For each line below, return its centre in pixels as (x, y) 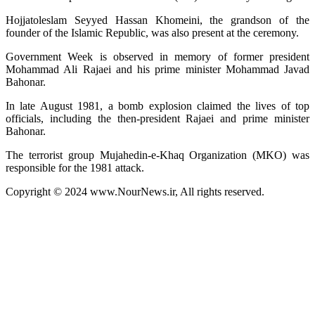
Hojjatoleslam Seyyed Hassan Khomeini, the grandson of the (157, 20)
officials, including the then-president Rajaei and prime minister (157, 118)
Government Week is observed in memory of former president (157, 56)
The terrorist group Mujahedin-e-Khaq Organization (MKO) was (157, 155)
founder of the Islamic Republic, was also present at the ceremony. (152, 32)
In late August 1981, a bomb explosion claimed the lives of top (157, 105)
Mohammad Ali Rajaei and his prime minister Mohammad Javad (157, 69)
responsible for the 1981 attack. (75, 167)
